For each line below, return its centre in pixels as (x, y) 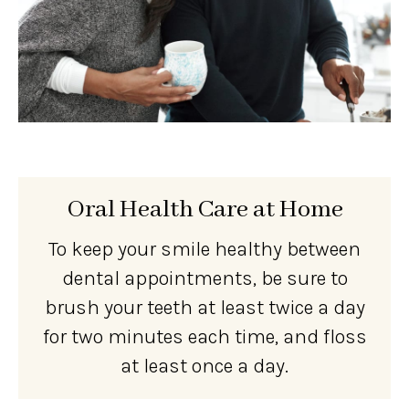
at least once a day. (204, 366)
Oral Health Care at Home (204, 210)
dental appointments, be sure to (204, 278)
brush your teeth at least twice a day (204, 307)
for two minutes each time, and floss (204, 336)
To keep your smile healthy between (204, 249)
